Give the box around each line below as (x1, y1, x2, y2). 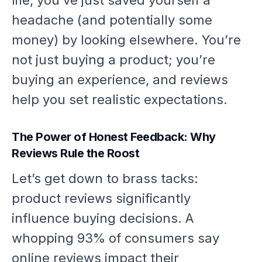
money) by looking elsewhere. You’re (12, 32, 241, 48)
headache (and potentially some (12, 12, 212, 28)
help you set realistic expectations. (12, 92, 227, 108)
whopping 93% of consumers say (12, 230, 219, 246)
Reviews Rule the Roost (12, 146, 139, 161)
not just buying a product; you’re (12, 52, 215, 68)
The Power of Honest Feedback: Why (12, 130, 216, 144)
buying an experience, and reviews (12, 72, 228, 88)
